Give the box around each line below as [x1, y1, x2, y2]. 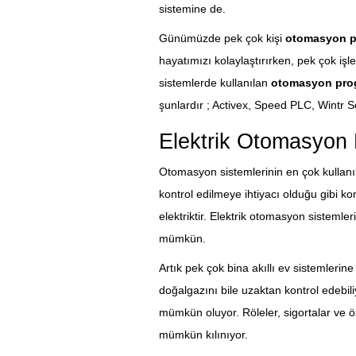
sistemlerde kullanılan [158, 76, 271, 90]
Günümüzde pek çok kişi [158, 32, 285, 45]
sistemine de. [158, 2, 226, 16]
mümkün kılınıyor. [158, 328, 248, 342]
